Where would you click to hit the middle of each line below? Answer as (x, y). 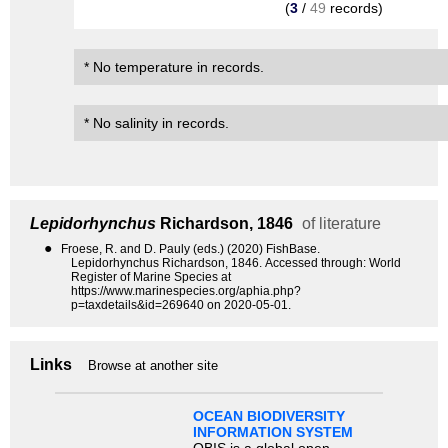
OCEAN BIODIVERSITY (268, 416)
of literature (339, 224)
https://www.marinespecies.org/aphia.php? (186, 291)
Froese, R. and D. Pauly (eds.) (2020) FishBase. (190, 249)
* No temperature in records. (174, 67)
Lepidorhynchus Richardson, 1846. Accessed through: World (236, 263)
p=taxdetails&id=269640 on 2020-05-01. (181, 305)
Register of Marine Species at (151, 277)
